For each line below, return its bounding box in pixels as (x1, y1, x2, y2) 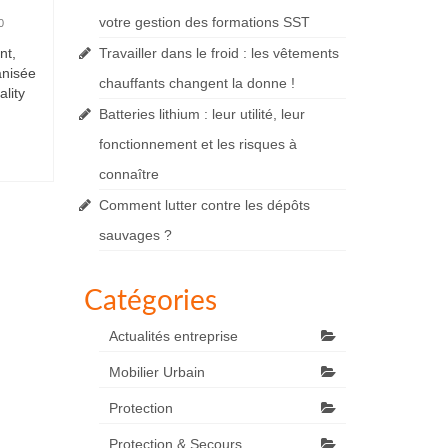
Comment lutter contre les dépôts (98, 197, 310, 213)
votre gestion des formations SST (98, 14, 310, 30)
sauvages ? (98, 227, 172, 243)
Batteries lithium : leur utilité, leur (98, 106, 305, 122)
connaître (98, 166, 159, 182)
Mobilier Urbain (108, 364, 205, 380)
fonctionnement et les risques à (98, 136, 297, 152)
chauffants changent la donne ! (98, 75, 295, 91)
